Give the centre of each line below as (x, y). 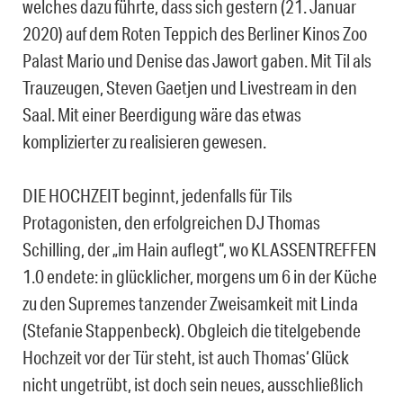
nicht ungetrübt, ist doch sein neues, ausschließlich (193, 385)
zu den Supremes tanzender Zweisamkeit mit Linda (190, 304)
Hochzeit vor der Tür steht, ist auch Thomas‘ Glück (186, 358)
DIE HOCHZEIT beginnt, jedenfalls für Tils (157, 196)
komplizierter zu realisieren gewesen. (144, 142)
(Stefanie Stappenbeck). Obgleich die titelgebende (192, 331)
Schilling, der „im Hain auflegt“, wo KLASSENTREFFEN (200, 250)
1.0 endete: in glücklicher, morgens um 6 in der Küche (200, 277)
